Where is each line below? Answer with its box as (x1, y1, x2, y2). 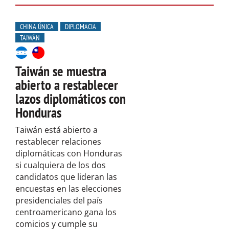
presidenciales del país (15, 194, 103, 206)
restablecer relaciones (15, 135, 101, 147)
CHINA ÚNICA (20, 21, 54, 31)
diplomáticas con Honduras (15, 147, 122, 159)
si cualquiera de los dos (15, 159, 106, 171)
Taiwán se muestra (15, 62, 106, 80)
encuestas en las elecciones (15, 182, 122, 194)
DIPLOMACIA (65, 21, 96, 31)
